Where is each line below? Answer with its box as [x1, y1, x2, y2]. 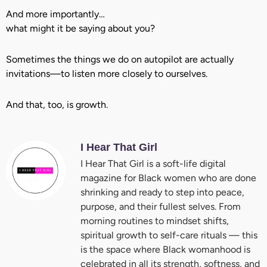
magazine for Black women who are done [80, 172, 256, 184]
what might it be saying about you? [6, 23, 155, 35]
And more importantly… [6, 8, 105, 20]
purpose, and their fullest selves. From [80, 201, 241, 213]
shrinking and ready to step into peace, [80, 187, 244, 198]
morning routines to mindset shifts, [80, 215, 229, 227]
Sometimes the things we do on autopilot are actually [6, 54, 234, 66]
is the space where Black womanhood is [80, 244, 250, 256]
